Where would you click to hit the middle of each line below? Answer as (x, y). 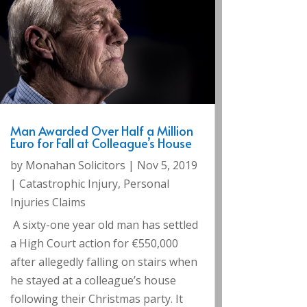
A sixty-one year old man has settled (104, 224)
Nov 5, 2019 (167, 165)
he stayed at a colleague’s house (93, 280)
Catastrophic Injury (68, 183)
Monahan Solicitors (75, 165)
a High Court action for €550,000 (94, 243)
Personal (146, 183)
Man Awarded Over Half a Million (101, 130)
